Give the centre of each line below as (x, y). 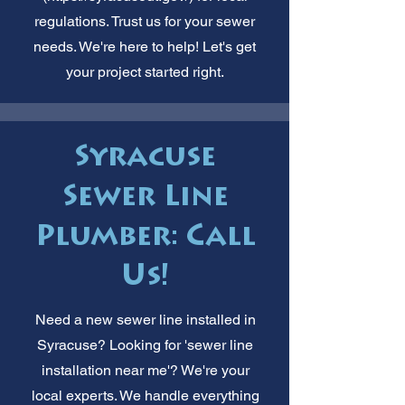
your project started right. (145, 71)
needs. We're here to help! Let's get (145, 46)
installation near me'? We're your (145, 370)
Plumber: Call (145, 238)
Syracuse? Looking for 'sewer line (145, 344)
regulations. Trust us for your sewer (145, 21)
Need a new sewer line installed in (145, 319)
